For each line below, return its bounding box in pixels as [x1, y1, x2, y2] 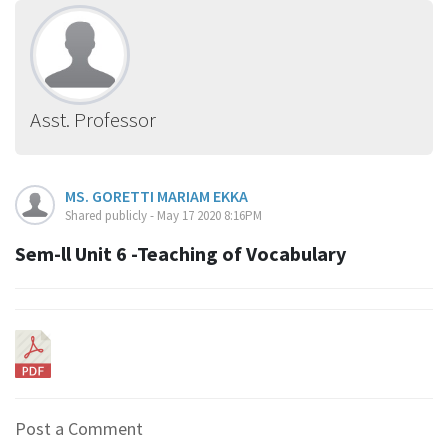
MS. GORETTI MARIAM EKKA [65, 186, 248, 206]
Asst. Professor [30, 106, 156, 133]
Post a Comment [15, 417, 143, 440]
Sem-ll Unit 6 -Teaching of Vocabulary [15, 241, 346, 266]
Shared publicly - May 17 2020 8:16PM [65, 207, 262, 224]
